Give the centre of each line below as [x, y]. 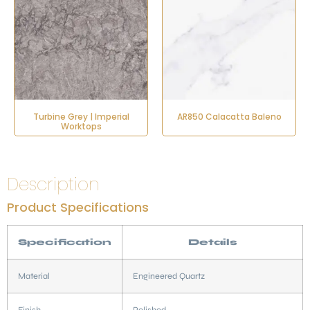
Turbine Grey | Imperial [81, 117]
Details [212, 242]
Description [53, 184]
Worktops [81, 126]
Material [34, 276]
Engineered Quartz [169, 276]
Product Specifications [78, 207]
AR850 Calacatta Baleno [229, 117]
